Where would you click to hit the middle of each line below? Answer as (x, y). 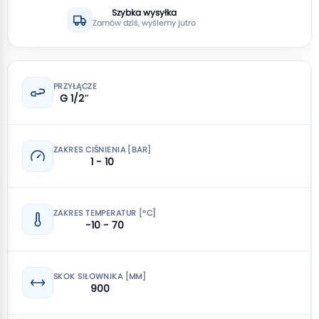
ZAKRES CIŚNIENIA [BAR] (103, 149)
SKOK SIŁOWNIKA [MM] (100, 276)
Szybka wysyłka (144, 12)
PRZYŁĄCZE (75, 86)
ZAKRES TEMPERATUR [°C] (105, 213)
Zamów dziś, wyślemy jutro (144, 23)
